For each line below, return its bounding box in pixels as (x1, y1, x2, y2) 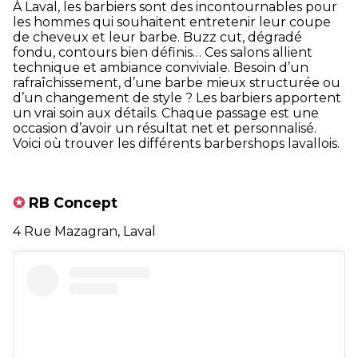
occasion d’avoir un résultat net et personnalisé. (13, 120, 316, 136)
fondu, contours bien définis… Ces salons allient (13, 44, 312, 60)
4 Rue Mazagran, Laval (13, 224, 156, 240)
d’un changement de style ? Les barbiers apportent (13, 89, 341, 105)
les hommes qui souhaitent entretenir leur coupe (13, 14, 331, 30)
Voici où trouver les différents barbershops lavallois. (13, 135, 340, 151)
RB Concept (25, 193, 117, 211)
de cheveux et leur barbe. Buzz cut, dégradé (13, 29, 302, 45)
